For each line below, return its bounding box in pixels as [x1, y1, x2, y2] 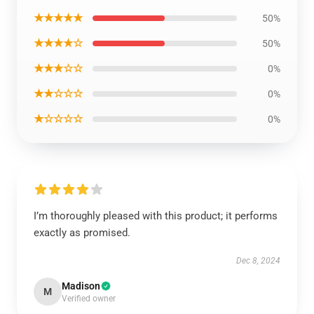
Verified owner [62, 294, 116, 303]
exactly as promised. [34, 226, 130, 239]
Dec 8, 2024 [236, 256, 280, 266]
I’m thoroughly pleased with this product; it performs [34, 210, 278, 222]
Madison [62, 280, 100, 292]
